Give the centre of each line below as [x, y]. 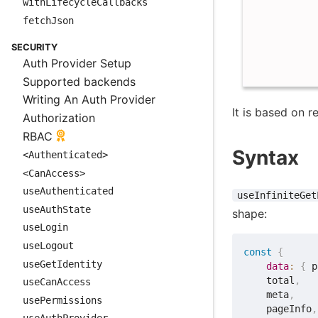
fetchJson [48, 20]
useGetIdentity [62, 264]
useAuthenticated [68, 191]
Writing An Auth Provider [89, 100]
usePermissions [62, 300]
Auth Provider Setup [77, 64]
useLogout [48, 246]
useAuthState [57, 209]
